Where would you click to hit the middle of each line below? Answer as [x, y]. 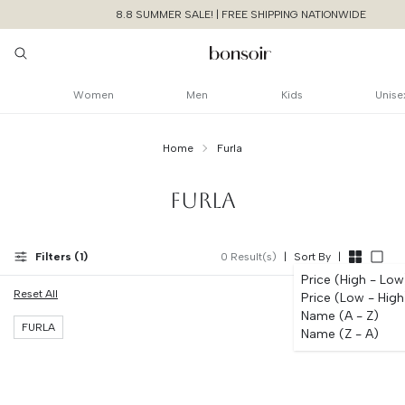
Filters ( [57, 257]
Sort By [312, 257]
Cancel [272, 317]
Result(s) [252, 257]
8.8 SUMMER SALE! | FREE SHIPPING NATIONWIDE [241, 14]
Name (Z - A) [340, 334]
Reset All [36, 294]
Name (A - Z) [340, 316]
